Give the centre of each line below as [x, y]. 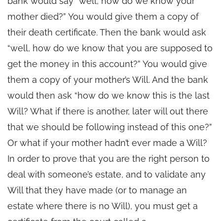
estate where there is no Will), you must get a [103, 206]
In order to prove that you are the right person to [109, 158]
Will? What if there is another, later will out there [108, 111]
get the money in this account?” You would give [107, 64]
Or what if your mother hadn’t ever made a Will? [107, 143]
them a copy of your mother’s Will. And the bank [108, 79]
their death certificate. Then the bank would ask [107, 32]
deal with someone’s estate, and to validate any [107, 174]
